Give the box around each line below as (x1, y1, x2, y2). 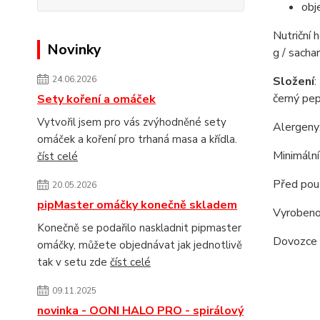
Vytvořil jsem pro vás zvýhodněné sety (37, 115, 226, 129)
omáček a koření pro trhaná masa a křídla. (37, 132, 243, 146)
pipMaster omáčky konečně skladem (37, 197, 237, 213)
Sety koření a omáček (37, 91, 156, 107)
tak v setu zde (37, 255, 110, 269)
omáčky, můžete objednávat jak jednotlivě (37, 238, 242, 252)
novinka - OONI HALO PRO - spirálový (37, 303, 244, 319)
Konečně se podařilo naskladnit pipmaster (37, 221, 241, 235)
